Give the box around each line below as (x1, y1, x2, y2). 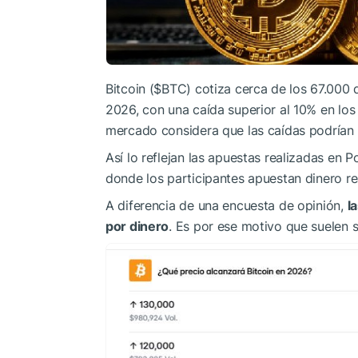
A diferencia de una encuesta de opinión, (105, 197, 348, 213)
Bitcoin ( (105, 80, 154, 97)
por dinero (105, 217, 169, 234)
